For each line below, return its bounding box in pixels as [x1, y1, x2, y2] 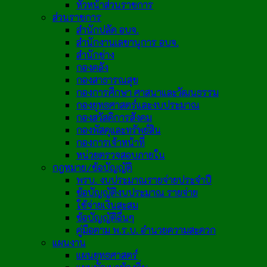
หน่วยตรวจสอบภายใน [76, 148, 165, 161]
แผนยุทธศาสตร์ [76, 248, 138, 261]
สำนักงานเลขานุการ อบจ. [76, 35, 179, 48]
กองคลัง [76, 60, 108, 73]
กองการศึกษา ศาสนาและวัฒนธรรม [76, 85, 219, 98]
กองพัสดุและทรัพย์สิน [76, 123, 161, 136]
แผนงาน [52, 235, 86, 249]
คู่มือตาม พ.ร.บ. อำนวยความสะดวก [76, 223, 216, 236]
